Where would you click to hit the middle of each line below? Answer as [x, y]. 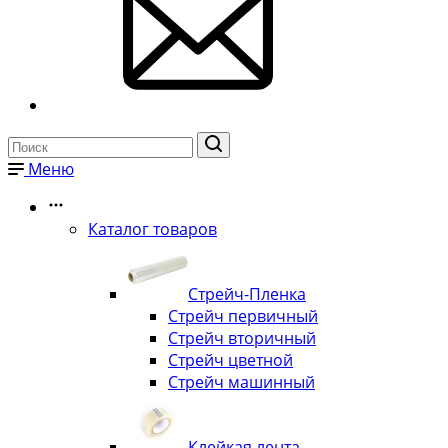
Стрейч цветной [230, 360]
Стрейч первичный [243, 316]
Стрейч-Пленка [247, 294]
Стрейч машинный [241, 382]
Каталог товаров [152, 229]
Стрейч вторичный [242, 338]
